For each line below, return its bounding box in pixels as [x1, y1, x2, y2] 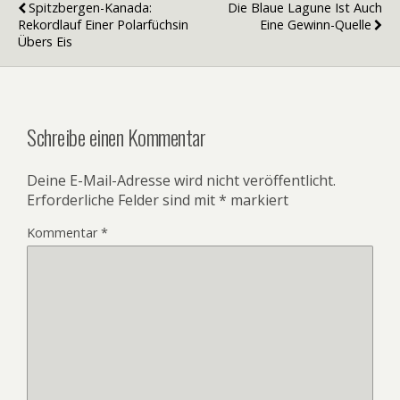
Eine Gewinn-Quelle [260, 16, 371, 34]
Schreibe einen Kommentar [27, 121, 206, 154]
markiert [227, 190, 288, 211]
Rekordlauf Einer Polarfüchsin [18, 16, 188, 34]
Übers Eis [18, 33, 72, 51]
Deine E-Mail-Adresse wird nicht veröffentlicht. [27, 171, 336, 191]
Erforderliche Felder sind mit [27, 190, 219, 211]
